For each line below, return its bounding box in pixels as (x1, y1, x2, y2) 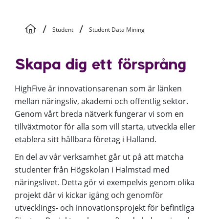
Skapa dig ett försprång (15, 58, 186, 73)
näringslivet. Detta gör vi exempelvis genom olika (15, 177, 195, 188)
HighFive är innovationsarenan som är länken (15, 83, 182, 94)
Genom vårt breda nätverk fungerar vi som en (15, 109, 184, 119)
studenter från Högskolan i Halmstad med (15, 164, 170, 175)
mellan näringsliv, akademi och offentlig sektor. (15, 96, 188, 107)
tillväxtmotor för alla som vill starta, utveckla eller (15, 121, 196, 132)
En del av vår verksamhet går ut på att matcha (15, 152, 184, 162)
